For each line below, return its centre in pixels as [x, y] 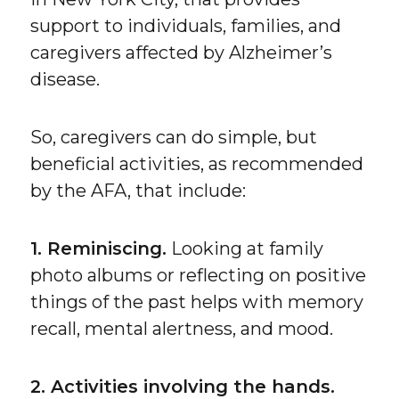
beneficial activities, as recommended [197, 163]
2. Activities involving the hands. [183, 386]
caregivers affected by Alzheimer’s [182, 52]
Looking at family [245, 248]
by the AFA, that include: [138, 190]
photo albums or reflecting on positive [199, 275]
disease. [65, 79]
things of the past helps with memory [197, 301]
